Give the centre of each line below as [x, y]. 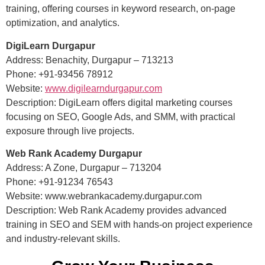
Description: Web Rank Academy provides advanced [116, 210]
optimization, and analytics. [63, 23]
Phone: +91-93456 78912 [59, 74]
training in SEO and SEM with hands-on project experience [129, 224]
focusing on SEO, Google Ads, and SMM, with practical [121, 117]
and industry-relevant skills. [63, 238]
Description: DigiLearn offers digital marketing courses [119, 102]
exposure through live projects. [70, 131]
